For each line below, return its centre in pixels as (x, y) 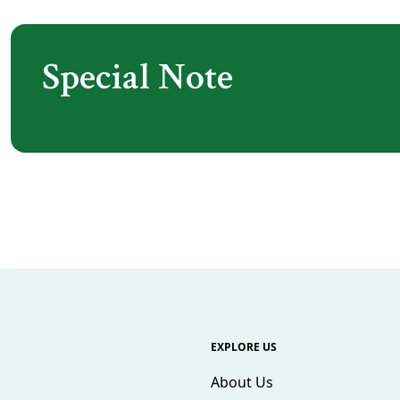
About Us (242, 382)
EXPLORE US (244, 346)
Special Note (137, 77)
